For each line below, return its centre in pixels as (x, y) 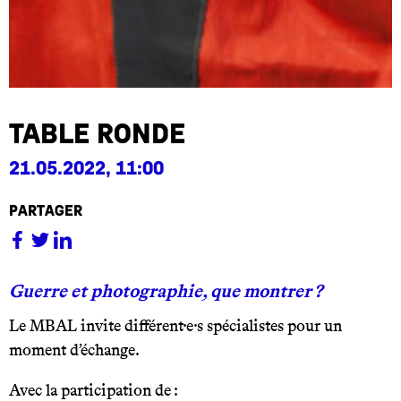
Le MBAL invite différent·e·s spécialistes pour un (175, 326)
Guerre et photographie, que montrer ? (166, 291)
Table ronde (97, 135)
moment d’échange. (74, 350)
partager (46, 212)
